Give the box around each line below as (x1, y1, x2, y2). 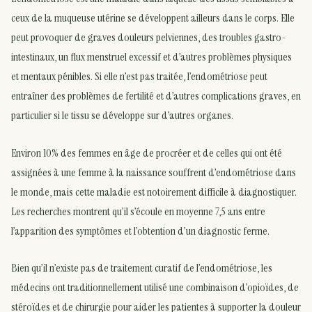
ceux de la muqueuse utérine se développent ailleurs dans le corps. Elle (11, 10, 295, 26)
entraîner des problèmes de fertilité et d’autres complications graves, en (11, 88, 301, 104)
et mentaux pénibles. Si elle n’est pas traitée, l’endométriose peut (11, 69, 267, 84)
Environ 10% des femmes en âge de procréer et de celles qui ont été (11, 145, 282, 160)
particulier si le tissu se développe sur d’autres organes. (11, 108, 233, 123)
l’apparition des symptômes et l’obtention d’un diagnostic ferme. (11, 223, 270, 238)
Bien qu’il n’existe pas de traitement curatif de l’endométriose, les (11, 260, 272, 276)
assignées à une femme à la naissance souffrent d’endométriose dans (11, 164, 296, 180)
